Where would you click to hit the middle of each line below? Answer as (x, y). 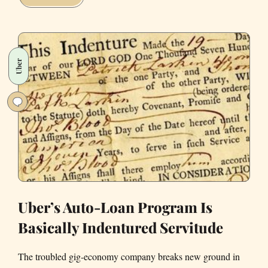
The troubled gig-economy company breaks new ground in (129, 257)
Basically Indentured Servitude (121, 228)
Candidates (92, 8)
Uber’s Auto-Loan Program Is (115, 207)
